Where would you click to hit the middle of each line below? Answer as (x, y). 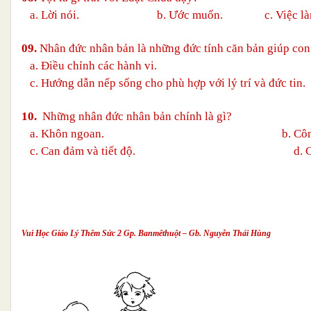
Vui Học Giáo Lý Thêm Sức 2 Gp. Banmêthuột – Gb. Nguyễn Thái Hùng (146, 233)
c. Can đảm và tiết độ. (85, 151)
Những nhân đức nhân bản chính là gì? (134, 116)
